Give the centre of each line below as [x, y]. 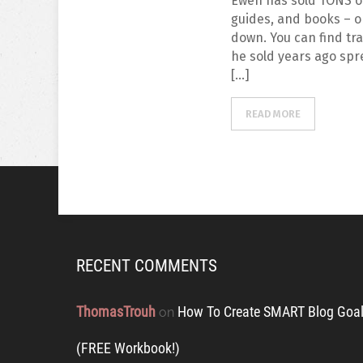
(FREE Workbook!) [128, 348]
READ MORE [273, 114]
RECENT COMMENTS [147, 266]
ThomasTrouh [116, 312]
